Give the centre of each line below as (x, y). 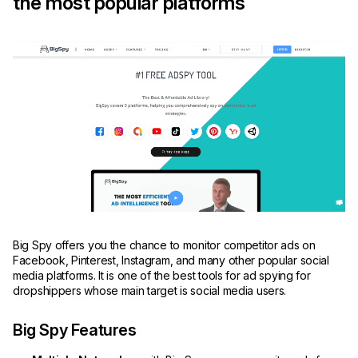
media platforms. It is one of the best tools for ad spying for (162, 275)
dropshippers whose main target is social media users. (150, 290)
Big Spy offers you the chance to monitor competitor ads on (164, 245)
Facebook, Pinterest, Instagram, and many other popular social (171, 260)
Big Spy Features (75, 330)
